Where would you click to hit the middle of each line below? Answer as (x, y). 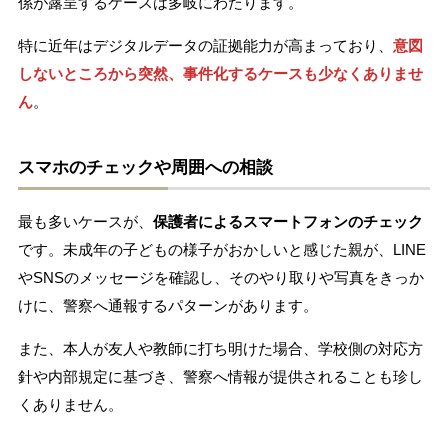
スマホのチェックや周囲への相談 (145, 168)
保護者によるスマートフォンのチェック (287, 222)
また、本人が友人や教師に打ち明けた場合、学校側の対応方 (220, 349)
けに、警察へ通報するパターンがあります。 (167, 306)
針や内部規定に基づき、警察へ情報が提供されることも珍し (220, 377)
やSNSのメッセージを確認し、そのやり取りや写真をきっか (220, 278)
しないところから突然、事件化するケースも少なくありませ (220, 74)
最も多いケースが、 (85, 222)
